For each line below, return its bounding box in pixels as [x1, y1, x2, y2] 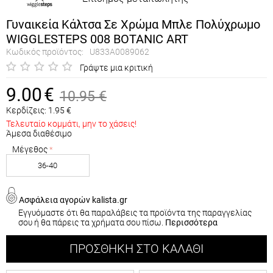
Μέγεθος [12, 144, 48, 155]
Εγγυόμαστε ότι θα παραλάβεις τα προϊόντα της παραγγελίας [18, 207, 252, 218]
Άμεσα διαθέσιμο [6, 129, 72, 139]
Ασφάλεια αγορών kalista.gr [17, 195, 127, 205]
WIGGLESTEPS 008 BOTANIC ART [6, 31, 188, 46]
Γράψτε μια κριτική [80, 62, 153, 73]
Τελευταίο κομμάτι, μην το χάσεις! [6, 119, 136, 129]
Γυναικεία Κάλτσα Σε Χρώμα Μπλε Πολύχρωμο [6, 16, 260, 32]
